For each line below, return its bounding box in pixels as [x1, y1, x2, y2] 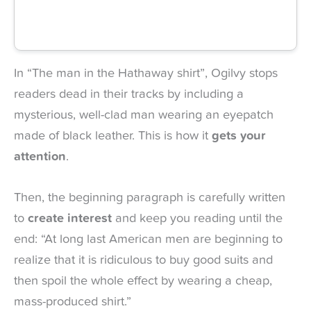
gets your [212, 129, 266, 142]
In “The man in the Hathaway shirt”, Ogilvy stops [14, 67, 278, 80]
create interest [28, 212, 112, 226]
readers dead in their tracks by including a [14, 87, 244, 101]
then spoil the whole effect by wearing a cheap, [14, 275, 272, 288]
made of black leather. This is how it [14, 129, 212, 142]
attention [14, 150, 66, 163]
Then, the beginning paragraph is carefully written [14, 192, 285, 205]
